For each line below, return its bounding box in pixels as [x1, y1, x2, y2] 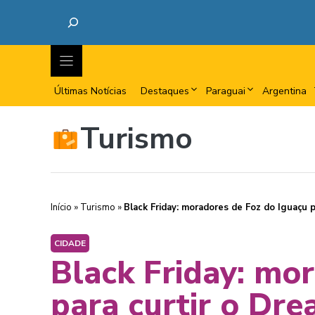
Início [51, 201, 72, 214]
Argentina [262, 84, 307, 98]
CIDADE [54, 238, 86, 249]
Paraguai [206, 84, 245, 98]
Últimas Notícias [54, 84, 127, 98]
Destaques [141, 84, 189, 98]
